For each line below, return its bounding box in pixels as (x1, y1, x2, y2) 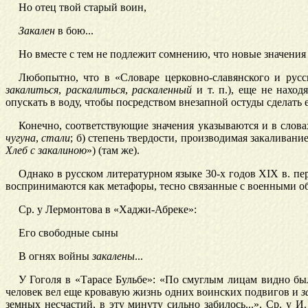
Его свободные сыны (18, 227, 118, 239)
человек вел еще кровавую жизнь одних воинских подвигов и (5, 286, 302, 298)
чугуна (5, 132, 36, 144)
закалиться (5, 84, 58, 96)
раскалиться (65, 84, 125, 96)
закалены (91, 250, 135, 263)
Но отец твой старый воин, (18, 1, 146, 14)
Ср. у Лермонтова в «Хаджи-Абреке (18, 203, 188, 216)
